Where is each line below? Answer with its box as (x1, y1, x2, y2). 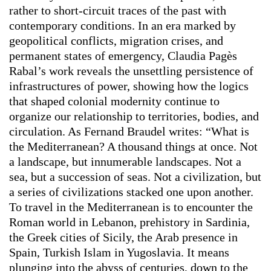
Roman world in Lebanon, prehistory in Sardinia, (9, 215, 250, 229)
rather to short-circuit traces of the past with (9, 4, 226, 18)
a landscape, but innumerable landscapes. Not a (9, 155, 241, 169)
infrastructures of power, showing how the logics (9, 79, 249, 93)
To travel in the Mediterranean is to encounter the (9, 200, 253, 214)
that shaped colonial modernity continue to (9, 94, 220, 108)
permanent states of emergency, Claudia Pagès (9, 49, 237, 63)
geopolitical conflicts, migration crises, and (9, 34, 223, 48)
